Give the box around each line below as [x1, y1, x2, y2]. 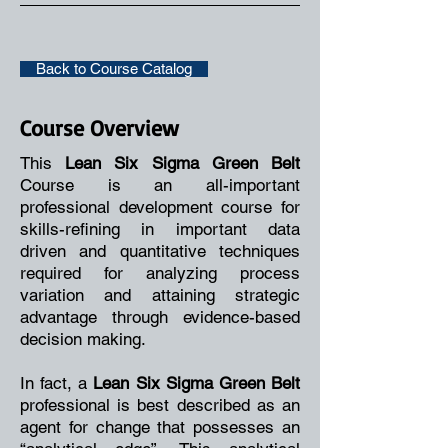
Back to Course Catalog [36, 60, 192, 77]
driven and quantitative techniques [20, 241, 300, 261]
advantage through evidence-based [20, 307, 300, 327]
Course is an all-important [20, 175, 300, 195]
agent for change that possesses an [20, 417, 300, 437]
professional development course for [20, 197, 300, 217]
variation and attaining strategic [20, 285, 300, 305]
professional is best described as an [20, 395, 300, 415]
